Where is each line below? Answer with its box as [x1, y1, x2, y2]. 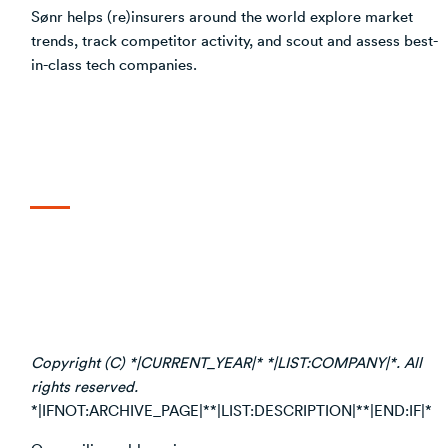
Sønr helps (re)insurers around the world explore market [31, 5, 413, 26]
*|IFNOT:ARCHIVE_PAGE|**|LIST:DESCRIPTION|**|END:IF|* [31, 399, 432, 420]
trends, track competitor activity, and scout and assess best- [31, 29, 438, 50]
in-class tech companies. [31, 53, 197, 74]
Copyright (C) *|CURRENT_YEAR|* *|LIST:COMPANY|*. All [31, 351, 422, 372]
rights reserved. [31, 375, 138, 396]
